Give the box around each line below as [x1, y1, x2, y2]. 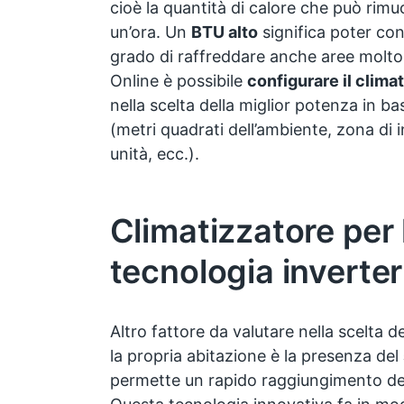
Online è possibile [109, 71, 247, 91]
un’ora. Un [109, 23, 191, 42]
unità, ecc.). [109, 144, 199, 164]
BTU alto [190, 23, 258, 42]
